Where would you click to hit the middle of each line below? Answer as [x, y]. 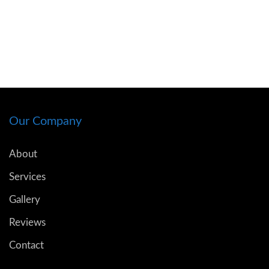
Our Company [45, 121]
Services [27, 177]
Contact [26, 245]
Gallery [25, 199]
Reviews [27, 222]
